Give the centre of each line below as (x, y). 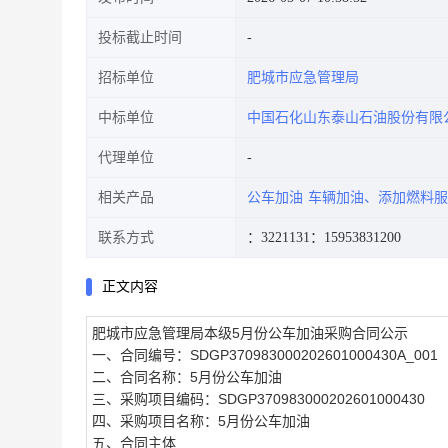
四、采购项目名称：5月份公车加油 (201, 421)
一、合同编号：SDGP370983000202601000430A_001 (265, 355)
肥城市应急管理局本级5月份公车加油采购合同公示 (250, 333)
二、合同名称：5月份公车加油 (187, 377)
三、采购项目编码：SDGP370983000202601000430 (258, 399)
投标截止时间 (140, 37)
